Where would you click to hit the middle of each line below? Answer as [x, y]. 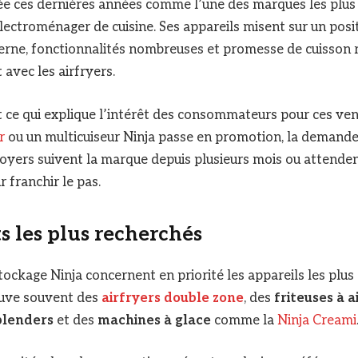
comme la [244, 320]
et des [76, 320]
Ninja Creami [317, 320]
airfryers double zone [173, 298]
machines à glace [154, 320]
